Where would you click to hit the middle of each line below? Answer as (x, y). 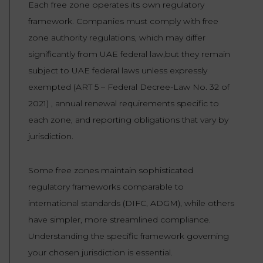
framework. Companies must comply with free (123, 21)
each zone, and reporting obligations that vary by (128, 120)
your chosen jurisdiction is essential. (100, 253)
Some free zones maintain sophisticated (111, 171)
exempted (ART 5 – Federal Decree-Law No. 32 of (129, 87)
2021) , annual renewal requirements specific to (124, 104)
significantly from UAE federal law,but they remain (129, 54)
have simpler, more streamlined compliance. (119, 220)
